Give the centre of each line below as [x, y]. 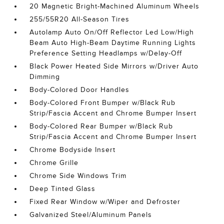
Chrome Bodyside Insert [73, 150]
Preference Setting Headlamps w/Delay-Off [106, 53]
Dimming [45, 77]
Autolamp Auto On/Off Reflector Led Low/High [112, 32]
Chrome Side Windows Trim [78, 176]
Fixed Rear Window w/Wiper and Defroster [105, 202]
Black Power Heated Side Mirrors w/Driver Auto [114, 66]
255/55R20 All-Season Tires [80, 19]
